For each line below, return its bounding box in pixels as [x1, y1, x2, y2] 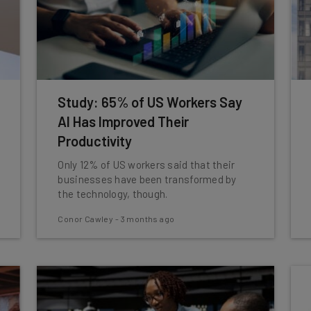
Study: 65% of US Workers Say [58, 94, 243, 110]
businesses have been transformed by [58, 173, 237, 185]
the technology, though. [58, 187, 168, 200]
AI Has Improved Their [58, 113, 190, 130]
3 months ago [120, 214, 175, 224]
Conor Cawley [58, 214, 114, 224]
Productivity [58, 133, 133, 149]
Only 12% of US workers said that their [58, 158, 235, 171]
